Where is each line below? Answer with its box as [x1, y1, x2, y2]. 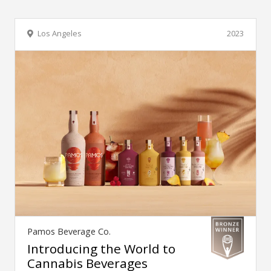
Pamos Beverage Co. [27, 226, 111, 238]
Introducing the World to [27, 240, 175, 258]
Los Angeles [38, 28, 82, 39]
